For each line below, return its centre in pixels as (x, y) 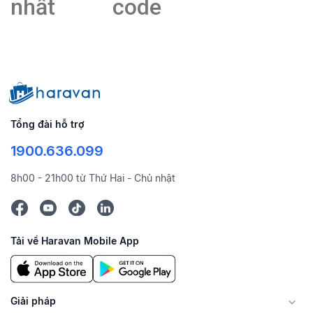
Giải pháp (33, 301)
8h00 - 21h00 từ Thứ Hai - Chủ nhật (93, 177)
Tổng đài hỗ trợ (48, 124)
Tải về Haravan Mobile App (75, 241)
